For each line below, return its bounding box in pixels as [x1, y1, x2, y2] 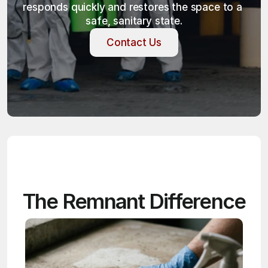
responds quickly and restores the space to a [23, 1, 242, 13]
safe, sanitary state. [86, 15, 182, 27]
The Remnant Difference [22, 188, 246, 214]
